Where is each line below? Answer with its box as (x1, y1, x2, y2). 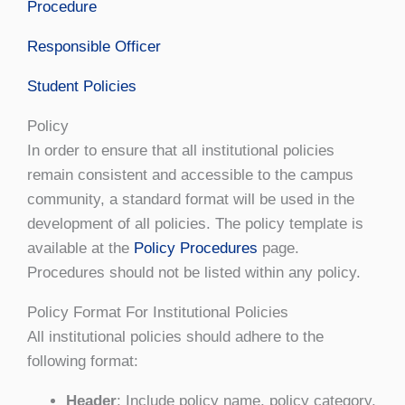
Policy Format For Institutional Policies (27, 304, 288, 322)
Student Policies (27, 78, 137, 96)
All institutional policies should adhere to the (27, 328, 324, 346)
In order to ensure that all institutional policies (27, 142, 334, 160)
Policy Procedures (134, 240, 258, 258)
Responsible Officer (27, 38, 161, 56)
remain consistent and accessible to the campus (27, 166, 353, 184)
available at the (27, 240, 134, 258)
